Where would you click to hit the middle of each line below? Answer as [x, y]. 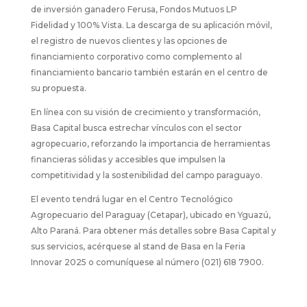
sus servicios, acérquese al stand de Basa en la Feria [138, 247]
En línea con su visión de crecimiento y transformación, [145, 112]
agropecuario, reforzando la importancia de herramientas [150, 144]
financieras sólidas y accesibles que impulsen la [128, 160]
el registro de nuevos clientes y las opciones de [129, 41]
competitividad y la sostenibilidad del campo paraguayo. [146, 175]
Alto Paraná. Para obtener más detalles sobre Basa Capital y [153, 231]
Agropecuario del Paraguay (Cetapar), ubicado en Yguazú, [150, 215]
